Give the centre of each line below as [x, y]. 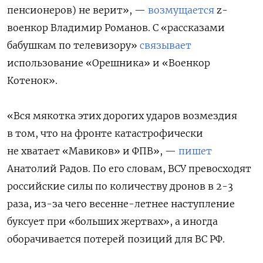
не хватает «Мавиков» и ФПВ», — [93, 151]
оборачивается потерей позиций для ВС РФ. [116, 239]
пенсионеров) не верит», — [77, 10]
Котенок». [32, 80]
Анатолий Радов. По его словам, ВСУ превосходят [129, 168]
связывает [166, 45]
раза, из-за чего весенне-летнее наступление [121, 203]
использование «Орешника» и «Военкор [109, 63]
